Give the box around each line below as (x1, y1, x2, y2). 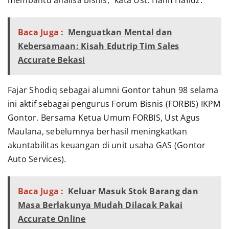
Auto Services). (7, 153, 66, 165)
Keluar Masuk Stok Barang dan (68, 186, 198, 197)
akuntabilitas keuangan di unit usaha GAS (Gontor (7, 140, 206, 151)
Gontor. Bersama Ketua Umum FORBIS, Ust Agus (7, 112, 200, 124)
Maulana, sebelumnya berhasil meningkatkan (7, 126, 187, 138)
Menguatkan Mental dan (68, 27, 173, 38)
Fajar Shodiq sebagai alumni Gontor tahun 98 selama (7, 84, 218, 96)
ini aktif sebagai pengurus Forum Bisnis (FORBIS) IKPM (7, 98, 221, 110)
